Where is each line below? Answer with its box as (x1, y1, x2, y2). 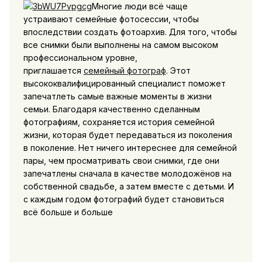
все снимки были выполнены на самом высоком (23, 39, 218, 50)
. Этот (166, 65, 191, 75)
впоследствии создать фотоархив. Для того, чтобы (23, 26, 237, 37)
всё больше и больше (23, 206, 113, 217)
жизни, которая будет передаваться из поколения (23, 129, 232, 140)
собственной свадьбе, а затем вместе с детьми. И (23, 181, 234, 191)
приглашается (23, 65, 84, 75)
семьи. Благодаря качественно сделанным (23, 104, 200, 114)
